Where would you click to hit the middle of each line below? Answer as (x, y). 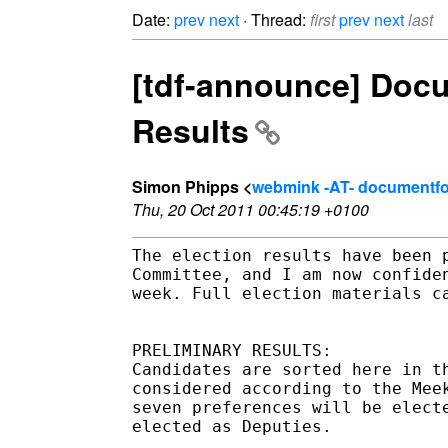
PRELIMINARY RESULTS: (232, 350)
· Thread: (274, 19)
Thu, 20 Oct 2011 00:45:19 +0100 (250, 209)
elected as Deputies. (232, 426)
